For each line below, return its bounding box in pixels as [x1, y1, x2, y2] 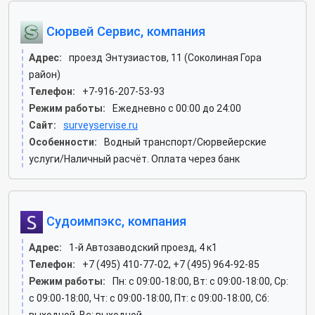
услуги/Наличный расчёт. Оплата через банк [29, 153, 240, 165]
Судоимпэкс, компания [43, 213, 186, 229]
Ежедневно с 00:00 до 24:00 [112, 103, 241, 114]
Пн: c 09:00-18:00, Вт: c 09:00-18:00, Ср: [112, 276, 288, 287]
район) [29, 69, 60, 80]
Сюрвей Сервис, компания [43, 23, 205, 39]
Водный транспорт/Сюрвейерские [104, 136, 266, 148]
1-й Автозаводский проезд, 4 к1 [69, 242, 217, 253]
